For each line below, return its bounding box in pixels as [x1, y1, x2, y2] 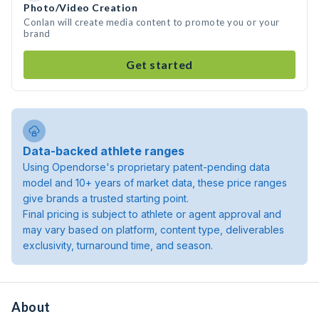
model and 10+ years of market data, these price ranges [23, 177, 287, 189]
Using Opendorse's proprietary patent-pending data [23, 161, 270, 173]
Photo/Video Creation [23, 1, 137, 14]
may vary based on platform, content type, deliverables [23, 224, 284, 236]
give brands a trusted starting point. [23, 192, 189, 204]
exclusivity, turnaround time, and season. [23, 239, 213, 251]
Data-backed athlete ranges [23, 144, 184, 158]
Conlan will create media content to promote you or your [23, 16, 280, 28]
